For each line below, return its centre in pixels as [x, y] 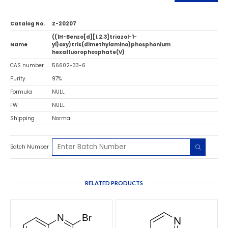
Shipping [22, 118]
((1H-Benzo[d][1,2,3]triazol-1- [94, 37]
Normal [62, 118]
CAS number [27, 65]
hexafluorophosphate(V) [88, 52]
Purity [18, 78]
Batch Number [30, 147]
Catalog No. [27, 23]
